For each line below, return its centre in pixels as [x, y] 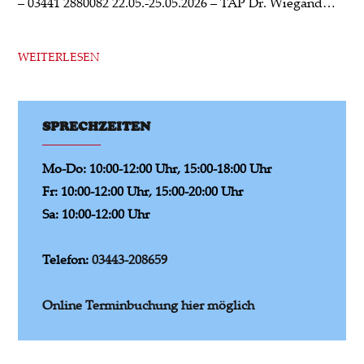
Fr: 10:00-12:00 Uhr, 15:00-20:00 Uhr [143, 191]
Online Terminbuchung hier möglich [149, 304]
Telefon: [67, 259]
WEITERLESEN [59, 56]
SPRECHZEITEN [97, 126]
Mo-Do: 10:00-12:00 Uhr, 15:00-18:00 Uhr [157, 168]
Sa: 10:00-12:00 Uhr [96, 213]
